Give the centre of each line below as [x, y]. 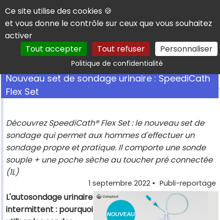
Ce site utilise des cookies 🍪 [58, 11]
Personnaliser [186, 49]
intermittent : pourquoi [49, 210]
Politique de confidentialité [117, 63]
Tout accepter [54, 49]
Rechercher [176, 58]
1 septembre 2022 [119, 183]
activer [19, 36]
